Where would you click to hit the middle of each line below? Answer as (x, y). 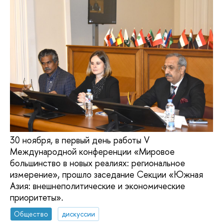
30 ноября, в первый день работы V (80, 140)
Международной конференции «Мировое (92, 151)
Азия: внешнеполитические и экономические (98, 186)
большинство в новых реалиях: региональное (98, 163)
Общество (31, 214)
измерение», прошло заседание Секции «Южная (107, 174)
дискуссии (79, 214)
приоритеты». (37, 197)
